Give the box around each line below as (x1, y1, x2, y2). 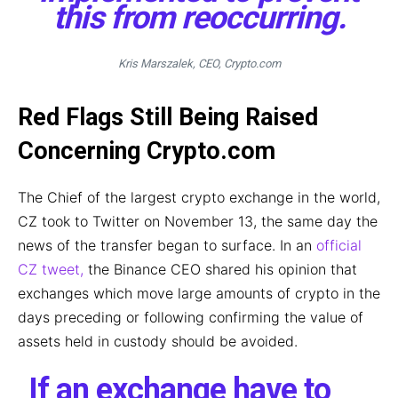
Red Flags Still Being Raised (18, 103, 318, 132)
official (316, 236, 362, 255)
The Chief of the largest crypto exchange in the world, (18, 188, 380, 207)
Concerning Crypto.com (18, 137, 275, 166)
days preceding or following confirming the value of (18, 308, 363, 327)
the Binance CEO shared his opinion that (84, 260, 357, 279)
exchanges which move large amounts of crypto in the (18, 284, 380, 303)
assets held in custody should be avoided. (18, 332, 298, 351)
